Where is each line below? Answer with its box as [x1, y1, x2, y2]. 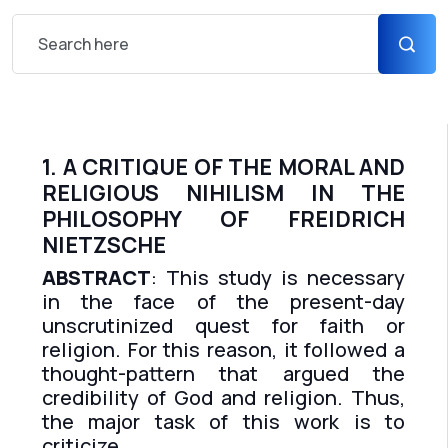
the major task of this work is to [42, 408, 405, 435]
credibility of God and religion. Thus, [42, 384, 405, 411]
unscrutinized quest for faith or [42, 312, 405, 339]
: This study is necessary [151, 264, 405, 291]
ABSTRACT [42, 264, 151, 291]
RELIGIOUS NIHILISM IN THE [42, 178, 405, 208]
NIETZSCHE [42, 230, 166, 260]
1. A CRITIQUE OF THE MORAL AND [42, 152, 405, 182]
